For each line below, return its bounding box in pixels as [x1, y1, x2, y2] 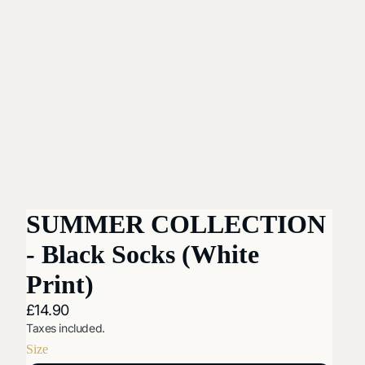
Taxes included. [26, 321, 105, 335]
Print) [26, 270, 94, 299]
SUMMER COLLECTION [26, 209, 326, 239]
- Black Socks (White [26, 240, 259, 269]
